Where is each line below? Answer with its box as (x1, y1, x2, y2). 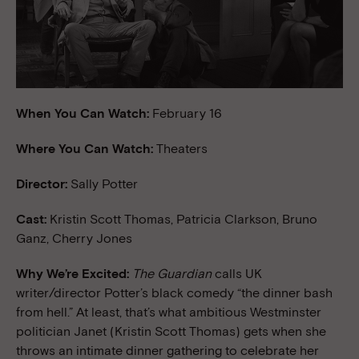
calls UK (212, 265, 262, 281)
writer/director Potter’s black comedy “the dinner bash (16, 284, 333, 301)
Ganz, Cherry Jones (16, 230, 132, 246)
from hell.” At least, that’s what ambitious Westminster (16, 304, 321, 320)
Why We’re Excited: (16, 265, 132, 281)
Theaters (156, 140, 208, 156)
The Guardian (132, 265, 212, 281)
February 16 (152, 105, 222, 121)
